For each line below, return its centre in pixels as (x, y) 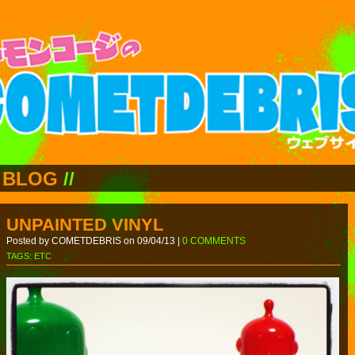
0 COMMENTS (214, 241)
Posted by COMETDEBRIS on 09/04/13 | (94, 241)
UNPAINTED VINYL (85, 225)
